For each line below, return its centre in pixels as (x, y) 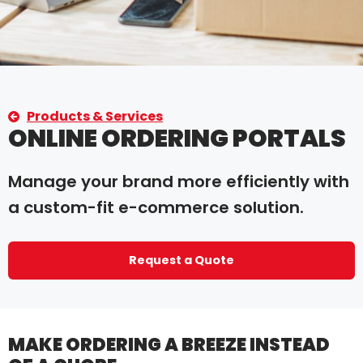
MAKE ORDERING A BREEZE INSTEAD (169, 344)
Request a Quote (181, 260)
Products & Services (95, 116)
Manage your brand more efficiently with (179, 182)
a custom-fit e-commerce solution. (156, 208)
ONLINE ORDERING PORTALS (177, 139)
